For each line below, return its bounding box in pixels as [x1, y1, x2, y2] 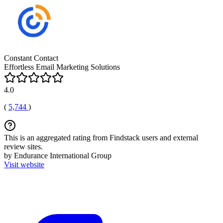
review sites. [4, 142, 43, 151]
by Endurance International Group [4, 151, 111, 160]
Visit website [4, 160, 44, 169]
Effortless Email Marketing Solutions [4, 63, 120, 71]
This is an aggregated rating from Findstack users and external [4, 133, 198, 142]
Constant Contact [4, 54, 58, 62]
